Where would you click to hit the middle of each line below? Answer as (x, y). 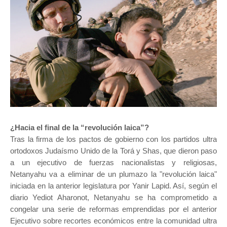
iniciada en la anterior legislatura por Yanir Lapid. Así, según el (113, 185)
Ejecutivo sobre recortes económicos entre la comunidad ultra (113, 220)
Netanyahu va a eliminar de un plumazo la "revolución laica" (113, 174)
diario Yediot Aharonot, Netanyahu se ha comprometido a (113, 197)
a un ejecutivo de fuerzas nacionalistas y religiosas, (113, 162)
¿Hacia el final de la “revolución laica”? (80, 127)
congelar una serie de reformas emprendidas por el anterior (113, 209)
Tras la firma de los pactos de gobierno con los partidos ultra (113, 139)
